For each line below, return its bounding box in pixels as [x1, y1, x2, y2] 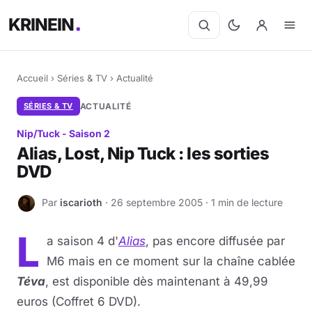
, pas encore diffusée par [146, 234, 285, 248]
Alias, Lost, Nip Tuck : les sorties [17, 143, 270, 164]
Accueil [17, 72, 48, 84]
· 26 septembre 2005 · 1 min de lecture [102, 196, 283, 208]
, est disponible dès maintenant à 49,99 [45, 274, 268, 288]
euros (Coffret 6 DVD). [17, 295, 141, 309]
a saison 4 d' [47, 234, 118, 248]
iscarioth [60, 196, 102, 208]
